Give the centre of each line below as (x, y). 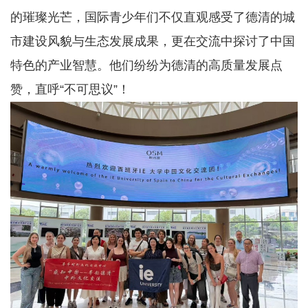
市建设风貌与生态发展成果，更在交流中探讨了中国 (153, 41)
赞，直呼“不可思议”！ (70, 89)
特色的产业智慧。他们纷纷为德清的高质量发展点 (146, 65)
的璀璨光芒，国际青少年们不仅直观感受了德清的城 (153, 17)
